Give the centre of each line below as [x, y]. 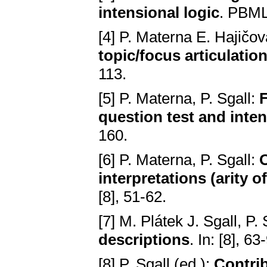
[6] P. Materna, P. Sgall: [179, 160]
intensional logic [159, 13]
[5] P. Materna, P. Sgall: [179, 99]
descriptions [144, 240]
